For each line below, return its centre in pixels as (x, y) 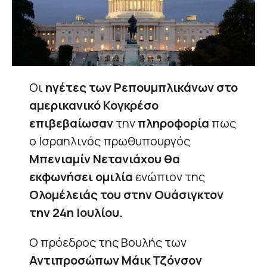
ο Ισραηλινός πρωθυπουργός (110, 141)
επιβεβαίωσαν (72, 123)
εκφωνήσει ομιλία (82, 176)
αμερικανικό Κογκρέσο (94, 105)
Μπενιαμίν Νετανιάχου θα (105, 159)
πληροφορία (175, 123)
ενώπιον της (170, 176)
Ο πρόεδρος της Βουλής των (108, 242)
